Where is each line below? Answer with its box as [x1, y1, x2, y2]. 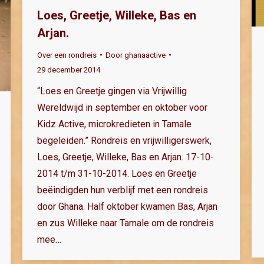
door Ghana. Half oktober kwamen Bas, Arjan [37, 200, 217, 212]
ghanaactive [124, 50, 166, 60]
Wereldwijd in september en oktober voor [37, 101, 207, 113]
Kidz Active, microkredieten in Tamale [37, 118, 192, 130]
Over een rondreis [37, 50, 97, 60]
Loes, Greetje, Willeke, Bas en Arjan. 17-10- [37, 151, 214, 163]
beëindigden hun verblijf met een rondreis [37, 184, 208, 196]
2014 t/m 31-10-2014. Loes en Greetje [37, 167, 197, 179]
